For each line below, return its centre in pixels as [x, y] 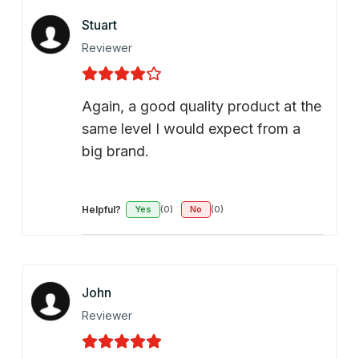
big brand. [115, 151]
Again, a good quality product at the [201, 107]
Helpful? [101, 210]
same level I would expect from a [191, 129]
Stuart [99, 25]
